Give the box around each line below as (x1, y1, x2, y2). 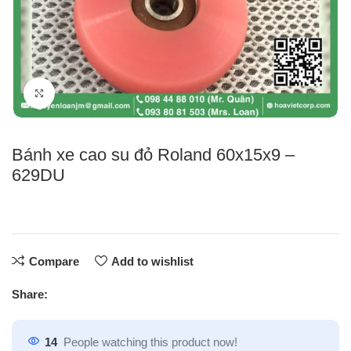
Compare (28, 254, 79, 268)
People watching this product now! (63, 335, 238, 349)
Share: (12, 287, 49, 301)
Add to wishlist (110, 254, 194, 268)
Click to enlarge (55, 86, 132, 99)
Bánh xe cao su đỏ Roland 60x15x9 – (12, 144, 295, 165)
